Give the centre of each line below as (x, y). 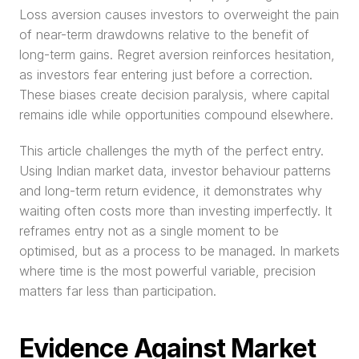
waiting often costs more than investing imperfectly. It (175, 211)
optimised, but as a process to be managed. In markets (179, 251)
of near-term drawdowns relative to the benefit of (164, 34)
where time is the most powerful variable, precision (167, 271)
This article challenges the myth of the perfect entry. (171, 151)
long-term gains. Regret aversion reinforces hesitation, (177, 54)
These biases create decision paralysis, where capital (174, 95)
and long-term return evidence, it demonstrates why (171, 191)
